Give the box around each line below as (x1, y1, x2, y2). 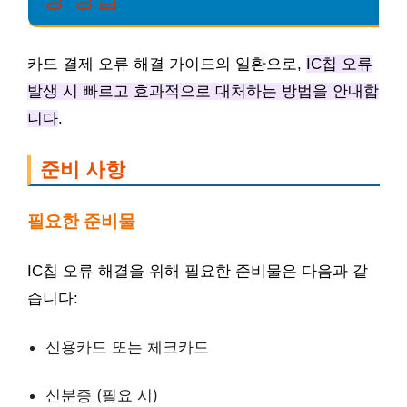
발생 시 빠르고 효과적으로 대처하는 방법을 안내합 (27, 82, 379, 100)
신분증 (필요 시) (45, 385, 158, 404)
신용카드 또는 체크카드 (45, 338, 209, 356)
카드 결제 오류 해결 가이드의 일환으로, (27, 55, 306, 73)
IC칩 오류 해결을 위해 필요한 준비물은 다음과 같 (27, 262, 368, 280)
